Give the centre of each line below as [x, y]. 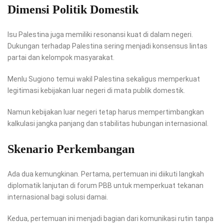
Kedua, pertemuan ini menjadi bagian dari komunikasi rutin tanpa [110, 219]
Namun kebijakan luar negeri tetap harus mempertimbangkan [106, 112]
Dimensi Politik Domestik [73, 10]
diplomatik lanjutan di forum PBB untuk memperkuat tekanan [105, 186]
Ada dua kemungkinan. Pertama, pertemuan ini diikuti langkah [106, 174]
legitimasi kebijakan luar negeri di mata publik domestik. [96, 91]
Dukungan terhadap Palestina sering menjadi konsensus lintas [107, 46]
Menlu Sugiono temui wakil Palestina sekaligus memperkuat [104, 79]
